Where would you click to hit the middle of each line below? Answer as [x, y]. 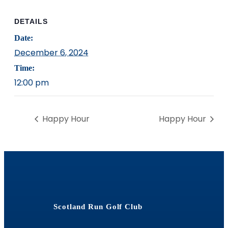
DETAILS [31, 21]
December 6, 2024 [51, 52]
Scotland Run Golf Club [98, 207]
